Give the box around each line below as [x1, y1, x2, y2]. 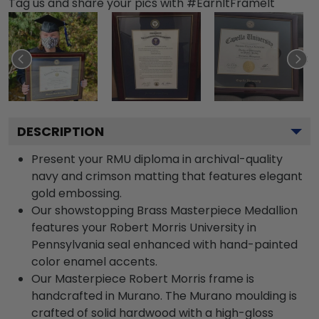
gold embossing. [31, 185, 122, 202]
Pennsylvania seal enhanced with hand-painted [31, 236, 298, 253]
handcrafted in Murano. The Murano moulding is [31, 288, 297, 304]
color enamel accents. [31, 253, 157, 270]
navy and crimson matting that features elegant [31, 168, 303, 184]
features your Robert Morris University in [31, 219, 256, 236]
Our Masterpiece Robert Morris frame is [31, 271, 254, 287]
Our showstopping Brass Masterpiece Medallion [31, 202, 298, 219]
